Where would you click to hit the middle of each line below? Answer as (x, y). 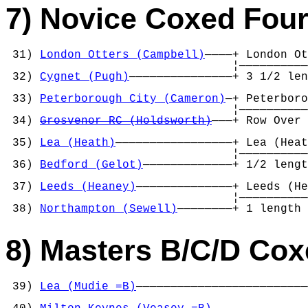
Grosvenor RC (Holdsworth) (126, 121)
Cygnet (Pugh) (85, 77)
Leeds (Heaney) (88, 187)
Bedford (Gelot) (91, 165)
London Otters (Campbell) (122, 55)
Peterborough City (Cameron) (133, 99)
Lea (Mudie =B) (88, 286)
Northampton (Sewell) (109, 209)
